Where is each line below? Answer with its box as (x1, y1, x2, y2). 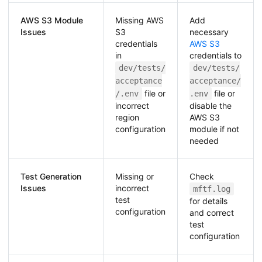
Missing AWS (115, 15, 164, 26)
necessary (189, 27, 229, 37)
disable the (189, 101, 232, 111)
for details (189, 196, 227, 206)
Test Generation (20, 171, 81, 182)
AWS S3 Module (20, 15, 83, 26)
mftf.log (193, 184, 230, 194)
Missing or (115, 171, 154, 182)
